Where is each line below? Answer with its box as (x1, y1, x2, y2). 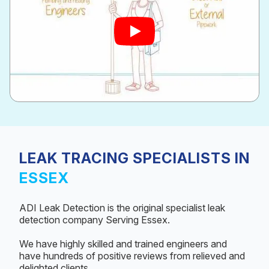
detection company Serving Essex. (19, 213, 170, 226)
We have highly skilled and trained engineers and (19, 237, 227, 250)
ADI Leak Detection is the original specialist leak (19, 201, 225, 214)
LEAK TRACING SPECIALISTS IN (19, 149, 250, 167)
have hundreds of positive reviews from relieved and (19, 249, 245, 262)
